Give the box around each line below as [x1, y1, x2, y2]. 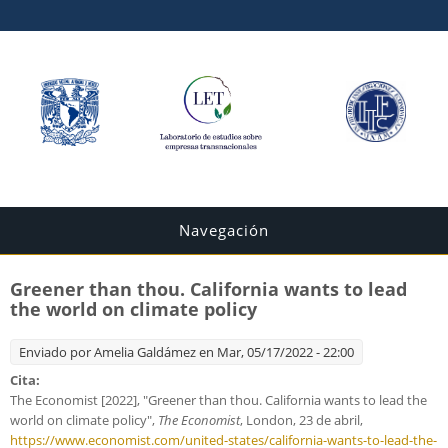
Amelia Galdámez [94, 343, 196, 362]
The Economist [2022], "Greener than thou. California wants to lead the [10, 391, 427, 410]
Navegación [179, 220, 269, 241]
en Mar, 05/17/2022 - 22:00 [196, 343, 354, 362]
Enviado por [19, 343, 94, 362]
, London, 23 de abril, [240, 411, 363, 430]
